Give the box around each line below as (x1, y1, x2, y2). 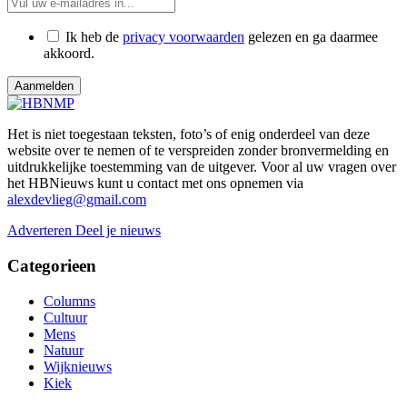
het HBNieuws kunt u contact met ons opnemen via (7, 175, 303, 192)
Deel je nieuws (75, 223, 161, 239)
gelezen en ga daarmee (244, 29, 378, 45)
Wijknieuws (44, 358, 112, 374)
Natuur (44, 342, 84, 358)
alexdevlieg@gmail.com (7, 192, 146, 208)
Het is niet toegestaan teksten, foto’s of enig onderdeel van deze (7, 126, 370, 143)
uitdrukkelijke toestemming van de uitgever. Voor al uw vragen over (7, 159, 396, 175)
